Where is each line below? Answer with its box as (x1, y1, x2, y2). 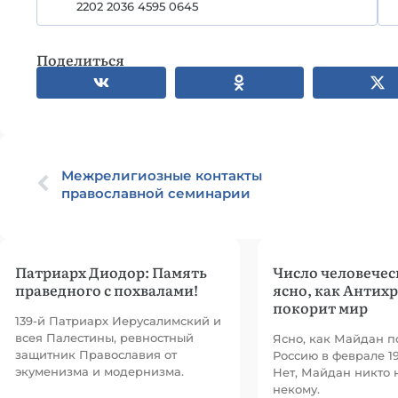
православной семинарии (61, 185, 251, 202)
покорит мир (273, 297, 368, 318)
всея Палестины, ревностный (15, 330, 194, 345)
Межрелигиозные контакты (61, 167, 262, 184)
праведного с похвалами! (15, 279, 198, 300)
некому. (273, 382, 320, 396)
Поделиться (36, 49, 124, 70)
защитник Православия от (15, 347, 177, 362)
